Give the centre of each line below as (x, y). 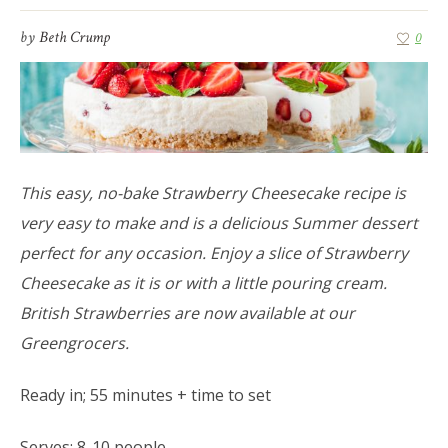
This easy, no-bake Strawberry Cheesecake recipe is (213, 193)
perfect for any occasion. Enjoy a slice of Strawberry (214, 253)
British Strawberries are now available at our (187, 313)
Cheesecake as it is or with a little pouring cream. (203, 283)
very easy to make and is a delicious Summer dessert (219, 223)
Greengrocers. (74, 343)
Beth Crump (74, 37)
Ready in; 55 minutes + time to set (145, 395)
